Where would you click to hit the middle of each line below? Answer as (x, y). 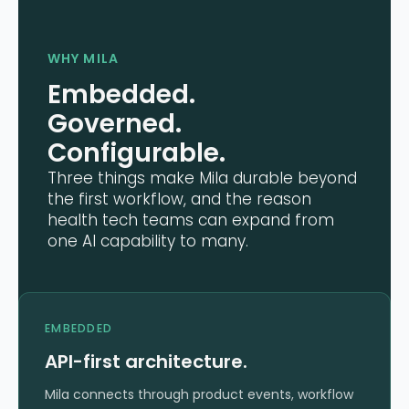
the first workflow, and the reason (179, 199)
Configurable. (136, 153)
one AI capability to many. (148, 241)
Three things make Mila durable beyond (202, 178)
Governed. (115, 124)
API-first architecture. (146, 362)
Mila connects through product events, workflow (199, 395)
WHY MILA (83, 59)
